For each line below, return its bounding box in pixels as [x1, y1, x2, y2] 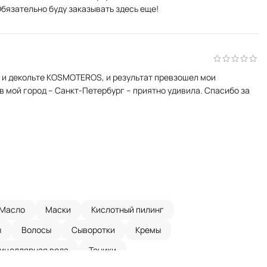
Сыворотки [72, 224, 115, 236]
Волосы [21, 224, 51, 236]
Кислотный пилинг [91, 204, 164, 216]
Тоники [89, 244, 116, 256]
